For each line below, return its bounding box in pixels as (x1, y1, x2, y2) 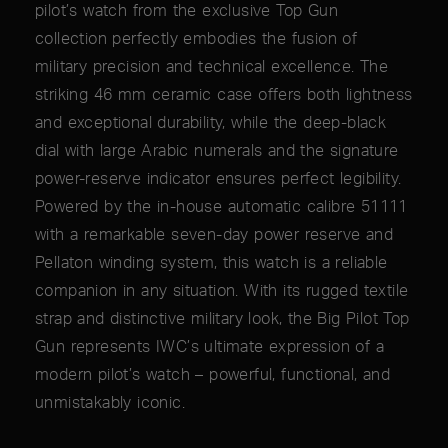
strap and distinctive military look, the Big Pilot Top (35, 308, 410, 329)
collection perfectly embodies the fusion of (35, 28, 358, 49)
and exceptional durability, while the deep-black (35, 112, 387, 133)
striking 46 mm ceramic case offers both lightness (35, 84, 413, 105)
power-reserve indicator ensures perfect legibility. (35, 168, 402, 189)
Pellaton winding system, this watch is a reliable (35, 252, 388, 273)
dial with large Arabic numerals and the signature (35, 140, 399, 161)
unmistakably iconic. (35, 392, 185, 413)
